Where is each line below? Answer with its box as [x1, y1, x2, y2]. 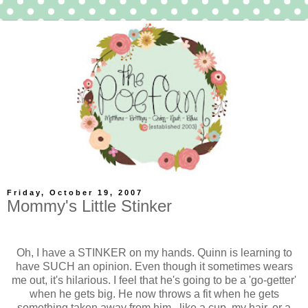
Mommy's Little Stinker [7, 197, 172, 215]
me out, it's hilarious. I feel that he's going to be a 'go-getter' [12, 274, 296, 286]
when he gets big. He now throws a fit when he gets [29, 287, 279, 300]
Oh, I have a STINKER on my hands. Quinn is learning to [16, 246, 292, 258]
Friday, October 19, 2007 [7, 188, 143, 197]
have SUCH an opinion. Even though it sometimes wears [15, 260, 293, 272]
